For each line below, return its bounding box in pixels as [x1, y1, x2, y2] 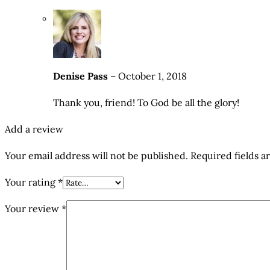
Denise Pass [53, 70, 110, 83]
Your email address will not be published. [5, 149, 188, 162]
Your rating [5, 176, 58, 189]
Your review [5, 202, 61, 215]
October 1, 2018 [118, 70, 187, 83]
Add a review [5, 123, 63, 136]
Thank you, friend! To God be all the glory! [53, 96, 239, 109]
